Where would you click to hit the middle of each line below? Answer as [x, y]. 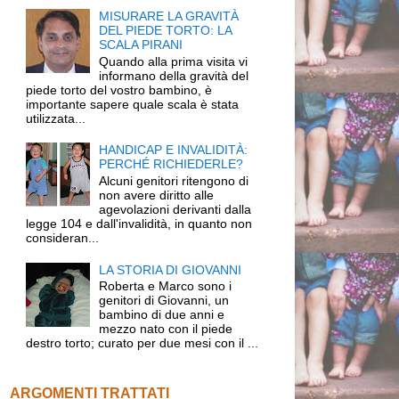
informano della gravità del [174, 75]
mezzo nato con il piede [166, 329]
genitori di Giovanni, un [164, 301]
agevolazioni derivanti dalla [175, 210]
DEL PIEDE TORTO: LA [166, 30]
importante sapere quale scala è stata [132, 104]
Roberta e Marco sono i [166, 286]
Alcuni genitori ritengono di [174, 181]
